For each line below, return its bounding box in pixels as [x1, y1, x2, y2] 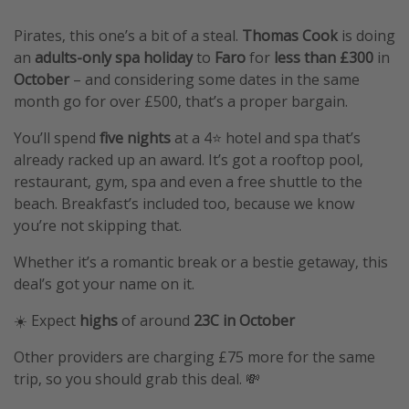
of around [118, 310, 190, 331]
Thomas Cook [242, 26, 338, 47]
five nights [100, 128, 171, 149]
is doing [338, 26, 395, 47]
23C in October [190, 310, 295, 331]
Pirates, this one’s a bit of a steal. [14, 26, 242, 47]
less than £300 [270, 47, 373, 68]
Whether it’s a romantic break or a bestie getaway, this [14, 252, 388, 273]
